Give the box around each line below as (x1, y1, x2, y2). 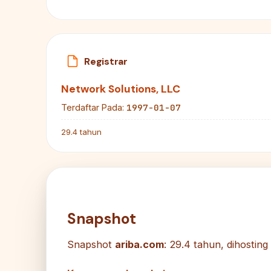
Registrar (84, 54, 128, 68)
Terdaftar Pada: (61, 102, 124, 113)
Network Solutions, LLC (61, 82, 180, 96)
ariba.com (115, 238, 164, 251)
